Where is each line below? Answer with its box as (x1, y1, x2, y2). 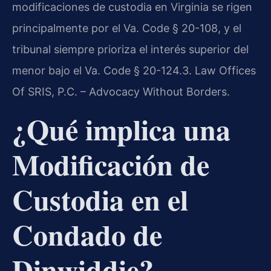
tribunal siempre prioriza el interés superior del (12, 43, 249, 56)
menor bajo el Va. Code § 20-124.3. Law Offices (12, 64, 256, 77)
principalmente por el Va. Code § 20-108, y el (12, 22, 241, 35)
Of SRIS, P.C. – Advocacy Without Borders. (12, 85, 230, 99)
